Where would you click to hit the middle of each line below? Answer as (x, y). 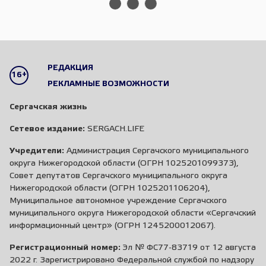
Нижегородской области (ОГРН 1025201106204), (110, 189)
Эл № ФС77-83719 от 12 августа (188, 248)
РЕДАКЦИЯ (70, 68)
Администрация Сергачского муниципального (156, 151)
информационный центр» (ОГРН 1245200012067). (113, 226)
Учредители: (37, 151)
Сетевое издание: (47, 129)
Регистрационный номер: (65, 248)
